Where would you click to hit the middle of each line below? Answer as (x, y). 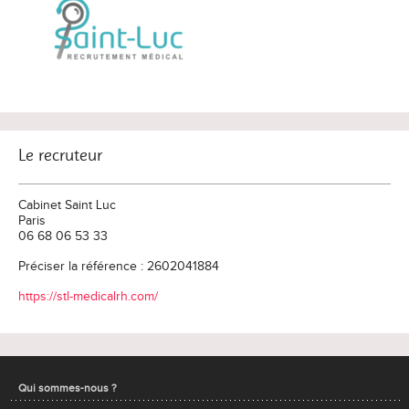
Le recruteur (60, 155)
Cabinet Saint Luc (67, 205)
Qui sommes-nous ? (68, 388)
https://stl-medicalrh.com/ (88, 297)
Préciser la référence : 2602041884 (119, 267)
